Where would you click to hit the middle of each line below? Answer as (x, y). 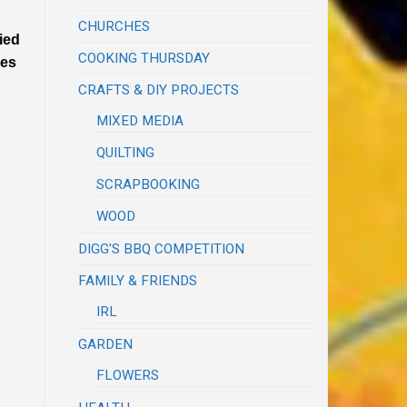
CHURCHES (114, 26)
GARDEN (106, 344)
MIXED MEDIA (140, 120)
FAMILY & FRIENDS (138, 280)
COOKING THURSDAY (144, 58)
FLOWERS (128, 375)
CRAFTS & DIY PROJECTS (159, 89)
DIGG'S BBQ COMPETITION (162, 248)
